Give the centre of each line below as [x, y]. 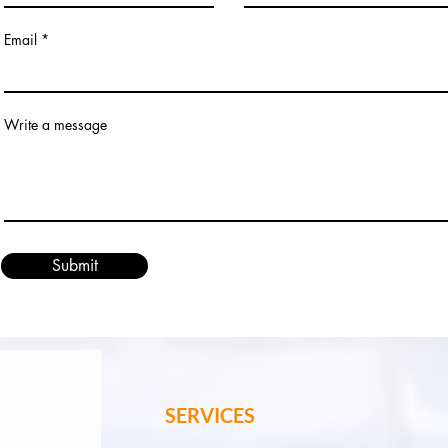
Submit [74, 265]
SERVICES [210, 415]
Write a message [55, 124]
